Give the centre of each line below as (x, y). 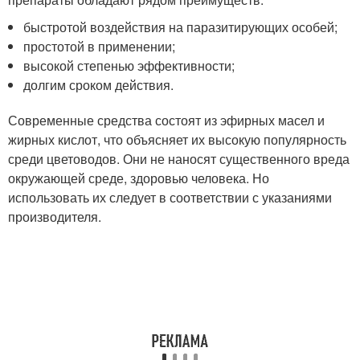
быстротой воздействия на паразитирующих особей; (181, 27)
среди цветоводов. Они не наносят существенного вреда (179, 159)
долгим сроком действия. (99, 85)
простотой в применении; (100, 47)
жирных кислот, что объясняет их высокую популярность (177, 140)
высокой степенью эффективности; (129, 66)
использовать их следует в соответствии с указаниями (170, 198)
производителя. (55, 217)
